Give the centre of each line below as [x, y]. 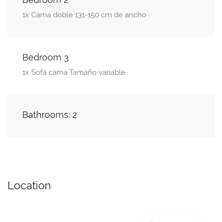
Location [29, 186]
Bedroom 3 [46, 57]
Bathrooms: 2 [50, 115]
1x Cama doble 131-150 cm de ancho [84, 15]
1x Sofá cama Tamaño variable [74, 73]
